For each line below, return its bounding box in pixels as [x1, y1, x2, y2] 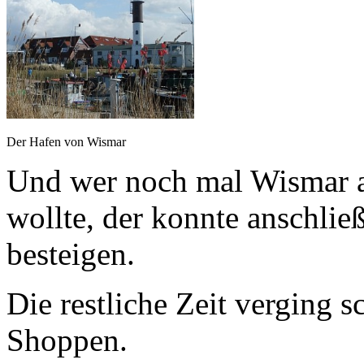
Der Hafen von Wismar [6, 135, 126, 149]
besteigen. [6, 236, 135, 272]
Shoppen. [6, 323, 128, 358]
